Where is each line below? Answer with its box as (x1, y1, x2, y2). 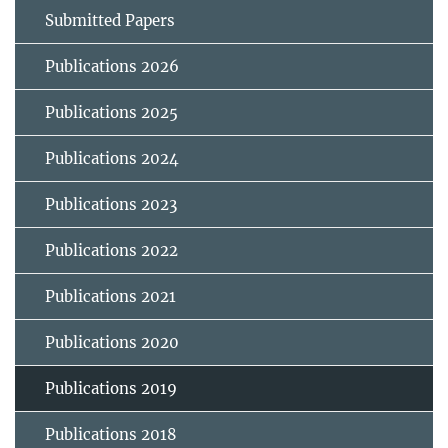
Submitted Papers (45, 11, 175, 31)
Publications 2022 (45, 241, 178, 261)
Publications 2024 (45, 149, 179, 169)
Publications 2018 (45, 425, 177, 445)
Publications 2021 (45, 287, 176, 307)
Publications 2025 (45, 103, 178, 123)
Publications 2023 (45, 195, 177, 215)
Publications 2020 (45, 333, 179, 353)
